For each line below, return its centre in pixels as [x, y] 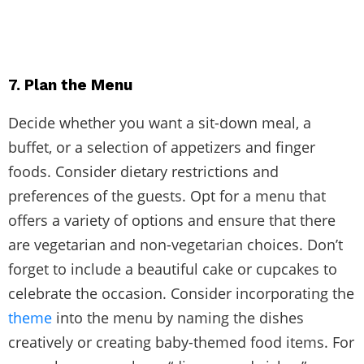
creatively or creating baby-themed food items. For [181, 342]
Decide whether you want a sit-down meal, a [160, 122]
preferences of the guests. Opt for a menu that [167, 195]
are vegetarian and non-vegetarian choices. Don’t [175, 244]
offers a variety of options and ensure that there [172, 220]
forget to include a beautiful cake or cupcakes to [173, 269]
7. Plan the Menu [70, 84]
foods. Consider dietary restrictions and [143, 171]
